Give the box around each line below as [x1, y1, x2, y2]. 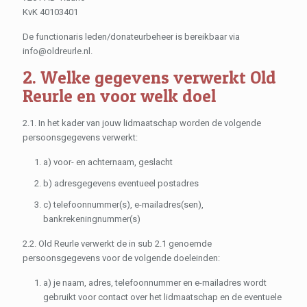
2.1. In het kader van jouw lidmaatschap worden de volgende [23, 118, 261, 128]
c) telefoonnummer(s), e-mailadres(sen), [43, 199, 204, 210]
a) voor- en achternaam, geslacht [43, 157, 173, 167]
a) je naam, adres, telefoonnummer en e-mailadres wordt [43, 278, 267, 288]
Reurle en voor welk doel [23, 86, 216, 106]
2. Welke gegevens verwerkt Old [23, 67, 276, 88]
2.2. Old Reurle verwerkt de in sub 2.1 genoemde [23, 238, 212, 249]
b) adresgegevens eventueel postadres [43, 178, 199, 188]
